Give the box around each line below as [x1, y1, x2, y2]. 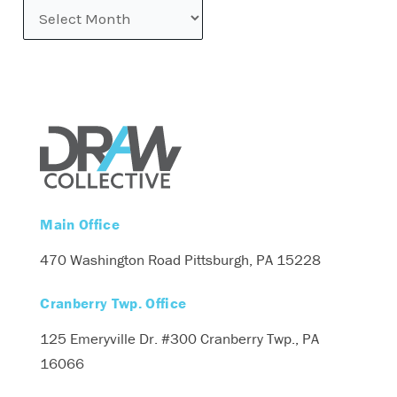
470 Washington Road [40, 250, 182, 270]
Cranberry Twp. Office [40, 292, 187, 313]
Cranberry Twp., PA [197, 328, 320, 348]
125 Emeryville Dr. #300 [40, 328, 198, 348]
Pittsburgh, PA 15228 [181, 250, 322, 270]
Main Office [40, 214, 120, 235]
